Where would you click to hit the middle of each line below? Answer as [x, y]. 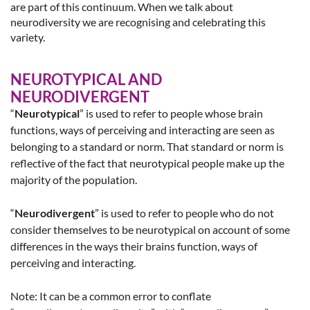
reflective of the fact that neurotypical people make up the [147, 163]
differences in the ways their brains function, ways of [134, 246]
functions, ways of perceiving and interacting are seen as [143, 129]
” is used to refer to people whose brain [171, 113]
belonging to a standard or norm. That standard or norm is [147, 146]
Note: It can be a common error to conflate [111, 295]
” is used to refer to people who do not [184, 212]
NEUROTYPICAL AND [86, 79]
